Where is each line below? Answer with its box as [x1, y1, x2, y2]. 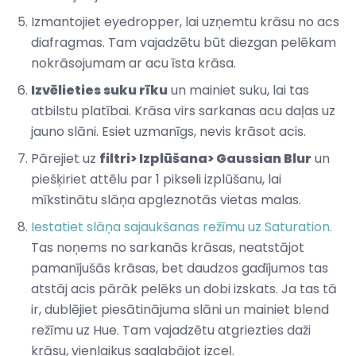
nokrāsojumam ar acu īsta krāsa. [31, 54, 236, 73]
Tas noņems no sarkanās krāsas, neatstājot [31, 238, 304, 257]
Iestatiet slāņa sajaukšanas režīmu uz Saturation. [31, 218, 332, 237]
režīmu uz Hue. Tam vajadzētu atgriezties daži [31, 321, 311, 340]
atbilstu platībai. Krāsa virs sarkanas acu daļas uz [31, 102, 335, 121]
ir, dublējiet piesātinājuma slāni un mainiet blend [31, 300, 329, 319]
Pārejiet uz [31, 149, 99, 168]
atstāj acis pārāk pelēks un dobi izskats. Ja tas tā [31, 280, 337, 299]
